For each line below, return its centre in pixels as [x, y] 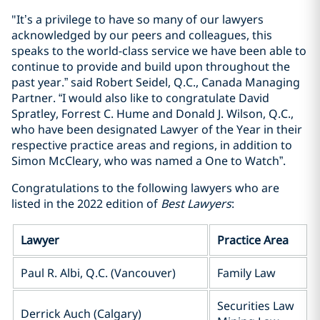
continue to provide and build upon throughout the [151, 66]
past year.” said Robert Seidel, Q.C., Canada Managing [156, 82]
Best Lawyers [196, 204]
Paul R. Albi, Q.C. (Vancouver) [98, 273]
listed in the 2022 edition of [86, 204]
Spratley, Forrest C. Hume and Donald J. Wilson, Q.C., [152, 114]
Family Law [246, 273]
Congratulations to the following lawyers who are [145, 188]
